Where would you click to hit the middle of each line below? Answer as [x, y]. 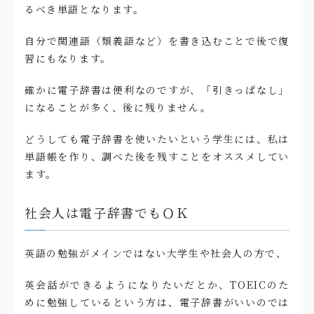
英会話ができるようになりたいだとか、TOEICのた [157, 285]
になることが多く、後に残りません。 [118, 108]
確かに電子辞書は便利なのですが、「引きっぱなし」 [157, 90]
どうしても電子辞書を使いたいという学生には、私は [157, 139]
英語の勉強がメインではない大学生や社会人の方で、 [156, 253]
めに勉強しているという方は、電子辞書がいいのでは [157, 302]
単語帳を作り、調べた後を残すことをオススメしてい [157, 157]
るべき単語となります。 [84, 9]
